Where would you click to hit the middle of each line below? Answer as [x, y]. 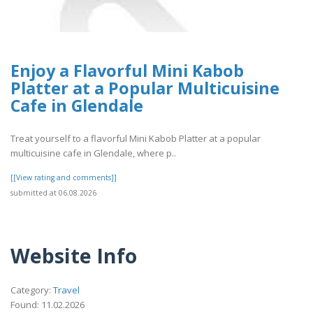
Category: [32, 290]
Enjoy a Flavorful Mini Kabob [127, 71]
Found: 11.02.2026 [48, 305]
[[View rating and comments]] [64, 177]
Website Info [74, 256]
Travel [66, 290]
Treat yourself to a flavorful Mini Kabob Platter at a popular [136, 138]
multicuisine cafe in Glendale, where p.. [93, 153]
